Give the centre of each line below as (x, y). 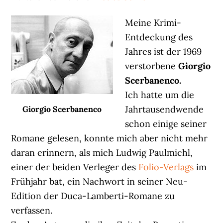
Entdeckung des (159, 37)
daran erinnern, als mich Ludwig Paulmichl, (102, 152)
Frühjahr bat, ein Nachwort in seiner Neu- (100, 181)
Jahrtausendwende (165, 109)
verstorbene (152, 66)
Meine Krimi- (153, 22)
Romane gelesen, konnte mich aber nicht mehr (110, 138)
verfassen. (32, 210)
